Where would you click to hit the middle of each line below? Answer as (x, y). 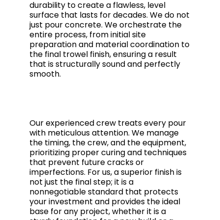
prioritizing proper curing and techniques (108, 152)
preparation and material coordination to (110, 44)
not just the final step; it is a (82, 182)
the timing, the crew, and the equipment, (108, 143)
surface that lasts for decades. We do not (110, 15)
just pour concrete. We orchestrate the (106, 25)
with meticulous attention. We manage (104, 133)
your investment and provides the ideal (105, 202)
